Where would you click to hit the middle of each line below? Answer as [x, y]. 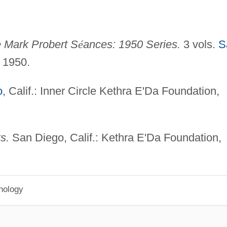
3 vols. [199, 44]
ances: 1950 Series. [131, 44]
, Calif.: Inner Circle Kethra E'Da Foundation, [111, 91]
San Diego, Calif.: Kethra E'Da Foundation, [115, 137]
